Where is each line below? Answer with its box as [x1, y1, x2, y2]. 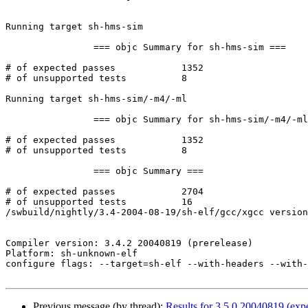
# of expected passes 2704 [5, 186, 115, 197]
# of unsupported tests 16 [5, 197, 126, 208]
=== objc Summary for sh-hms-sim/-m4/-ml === [5, 114, 93, 125]
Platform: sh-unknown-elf [5, 248, 137, 259]
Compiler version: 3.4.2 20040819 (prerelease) [5, 238, 258, 249]
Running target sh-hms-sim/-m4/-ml [5, 93, 187, 104]
